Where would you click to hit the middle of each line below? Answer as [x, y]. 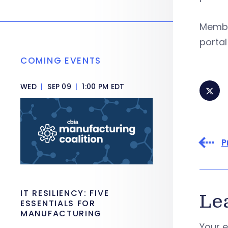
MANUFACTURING [61, 213]
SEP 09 [59, 87]
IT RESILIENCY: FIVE [65, 193]
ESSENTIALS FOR [58, 203]
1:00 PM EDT [102, 87]
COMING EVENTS [61, 61]
